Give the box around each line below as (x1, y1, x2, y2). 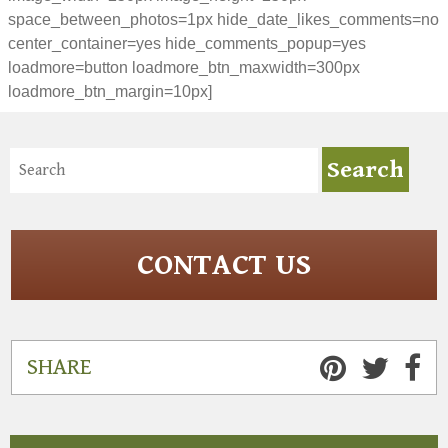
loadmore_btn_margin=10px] (8, 83, 212, 100)
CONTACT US (137, 247, 311, 282)
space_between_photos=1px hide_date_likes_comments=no (8, 11, 439, 28)
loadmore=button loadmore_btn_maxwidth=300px (8, 59, 360, 76)
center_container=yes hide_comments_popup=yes (8, 35, 366, 52)
